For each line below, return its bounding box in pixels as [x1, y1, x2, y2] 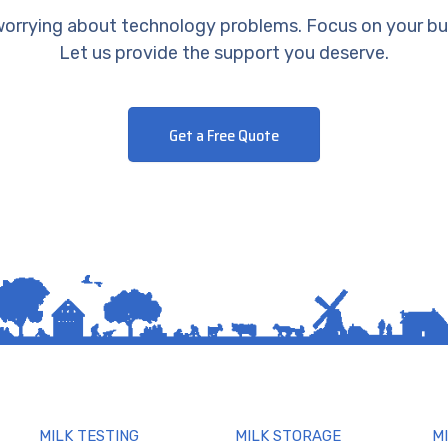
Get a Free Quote [169, 123, 279, 149]
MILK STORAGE [235, 427, 342, 446]
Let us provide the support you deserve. [59, 42, 389, 65]
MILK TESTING [39, 427, 139, 446]
